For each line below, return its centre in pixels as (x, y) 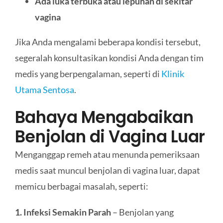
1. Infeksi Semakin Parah (63, 212)
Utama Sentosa (44, 89)
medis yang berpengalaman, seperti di (88, 73)
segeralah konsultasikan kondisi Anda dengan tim (109, 57)
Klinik (172, 73)
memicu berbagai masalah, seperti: (81, 186)
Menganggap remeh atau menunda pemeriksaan (107, 154)
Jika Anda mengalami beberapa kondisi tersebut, (108, 42)
